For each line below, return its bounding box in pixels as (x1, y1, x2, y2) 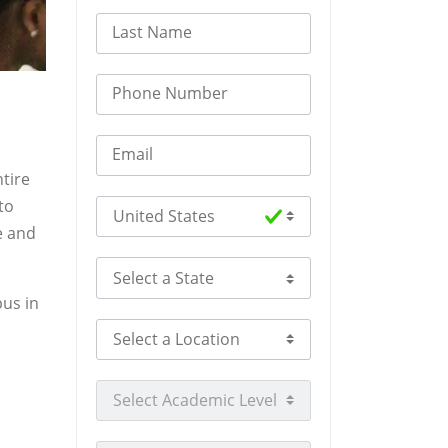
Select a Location (203, 320, 330, 343)
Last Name (112, 20, 192, 43)
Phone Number (112, 81, 228, 104)
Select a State (203, 259, 304, 282)
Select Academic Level (203, 381, 367, 404)
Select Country (203, 198, 313, 221)
